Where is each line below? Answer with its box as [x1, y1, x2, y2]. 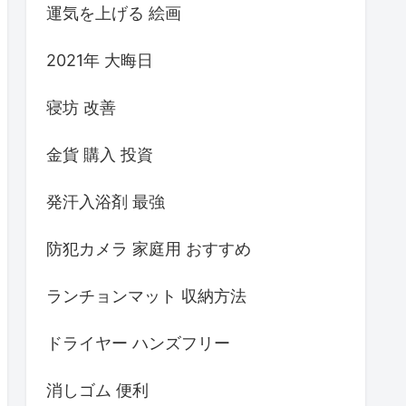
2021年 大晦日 [46, 50, 153, 70]
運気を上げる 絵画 [46, 3, 181, 23]
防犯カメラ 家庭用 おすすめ [46, 238, 251, 258]
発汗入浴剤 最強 [46, 191, 165, 211]
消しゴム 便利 [46, 380, 149, 400]
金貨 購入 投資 [46, 144, 153, 164]
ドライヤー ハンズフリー [46, 333, 230, 353]
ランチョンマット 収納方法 [46, 285, 246, 305]
